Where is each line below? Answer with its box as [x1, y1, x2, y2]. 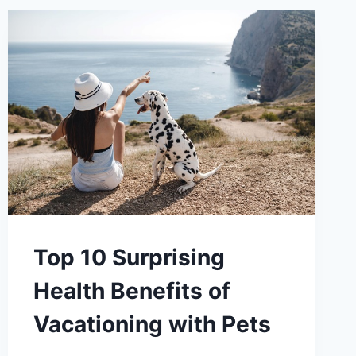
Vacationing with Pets [33, 310, 271, 338]
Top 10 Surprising [33, 243, 225, 271]
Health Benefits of [33, 277, 230, 304]
